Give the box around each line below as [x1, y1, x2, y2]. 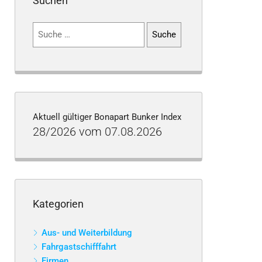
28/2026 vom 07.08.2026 [33, 125, 162, 139]
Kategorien [33, 198, 84, 210]
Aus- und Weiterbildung [42, 227, 132, 238]
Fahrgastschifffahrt [42, 242, 116, 252]
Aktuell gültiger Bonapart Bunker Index [33, 112, 181, 122]
